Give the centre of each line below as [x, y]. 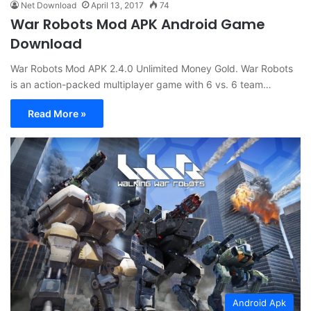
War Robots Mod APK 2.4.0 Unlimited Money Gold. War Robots [152, 69]
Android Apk [259, 303]
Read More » [57, 114]
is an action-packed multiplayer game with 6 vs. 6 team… [141, 85]
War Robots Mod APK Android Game [138, 25]
